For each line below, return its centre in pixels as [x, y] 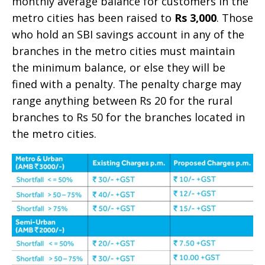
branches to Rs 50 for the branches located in [128, 117]
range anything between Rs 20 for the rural [122, 100]
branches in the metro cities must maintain [123, 51]
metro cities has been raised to [93, 17]
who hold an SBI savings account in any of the [128, 34]
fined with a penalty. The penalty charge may [127, 84]
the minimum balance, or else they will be [119, 67]
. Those [235, 17]
